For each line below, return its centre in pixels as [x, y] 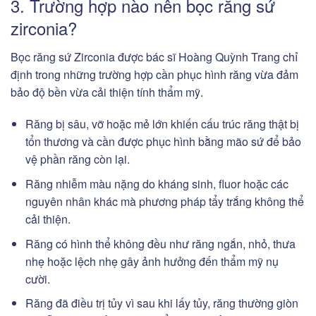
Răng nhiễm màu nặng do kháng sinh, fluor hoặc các [157, 184]
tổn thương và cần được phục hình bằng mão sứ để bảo [163, 142]
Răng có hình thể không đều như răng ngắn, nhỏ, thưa [160, 243]
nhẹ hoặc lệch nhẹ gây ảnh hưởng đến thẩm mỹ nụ [152, 261]
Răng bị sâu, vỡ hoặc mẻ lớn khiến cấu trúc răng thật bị [162, 124]
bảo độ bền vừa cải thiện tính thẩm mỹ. [107, 92]
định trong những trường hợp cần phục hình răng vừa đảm [154, 74]
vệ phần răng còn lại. [77, 159]
